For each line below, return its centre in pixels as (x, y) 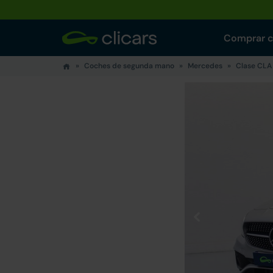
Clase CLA (254, 66)
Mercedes (205, 66)
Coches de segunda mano (129, 66)
